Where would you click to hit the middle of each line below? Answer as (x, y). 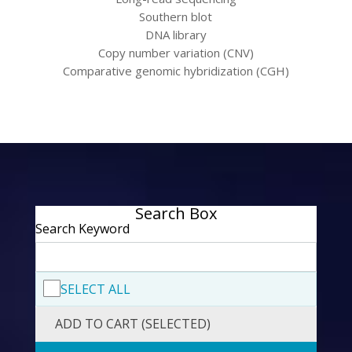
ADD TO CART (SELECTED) (132, 324)
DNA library (176, 35)
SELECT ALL (95, 289)
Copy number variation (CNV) (176, 53)
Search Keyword (82, 229)
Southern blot (176, 16)
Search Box (176, 213)
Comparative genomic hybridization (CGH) (176, 71)
